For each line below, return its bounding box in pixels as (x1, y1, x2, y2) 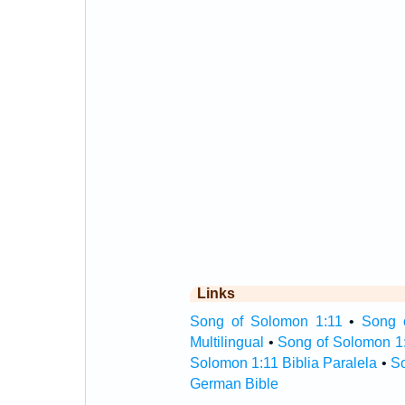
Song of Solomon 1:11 (189, 314, 343, 329)
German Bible (189, 376, 278, 391)
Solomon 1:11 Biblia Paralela (189, 355, 378, 371)
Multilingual (189, 334, 264, 350)
